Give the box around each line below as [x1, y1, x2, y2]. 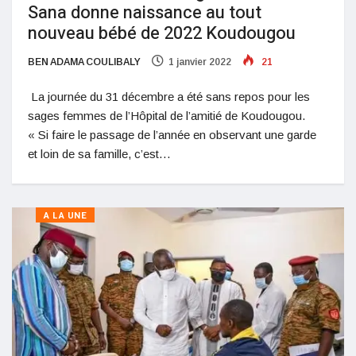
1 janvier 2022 [168, 56, 231, 68]
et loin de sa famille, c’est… [28, 147, 171, 161]
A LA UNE [44, 209, 87, 223]
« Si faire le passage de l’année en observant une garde [28, 128, 316, 142]
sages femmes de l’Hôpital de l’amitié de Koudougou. [28, 109, 305, 123]
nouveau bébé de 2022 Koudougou [28, 21, 296, 47]
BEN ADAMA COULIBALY [28, 56, 141, 68]
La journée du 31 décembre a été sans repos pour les [28, 90, 310, 104]
